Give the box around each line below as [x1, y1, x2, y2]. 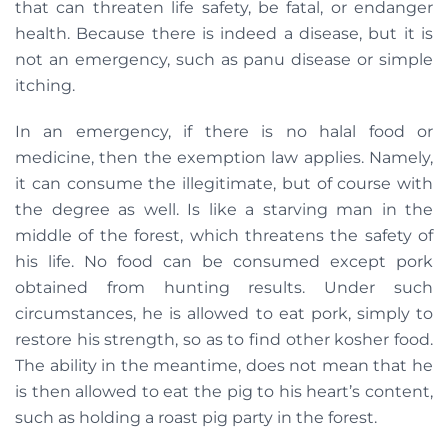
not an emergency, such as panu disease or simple [15, 50, 433, 70]
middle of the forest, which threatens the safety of [15, 226, 433, 246]
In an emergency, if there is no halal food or [15, 122, 433, 142]
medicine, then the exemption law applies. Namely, [15, 148, 433, 168]
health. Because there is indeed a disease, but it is [15, 24, 433, 44]
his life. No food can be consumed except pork [15, 252, 433, 272]
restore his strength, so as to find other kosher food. [15, 330, 433, 350]
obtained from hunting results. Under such [15, 278, 433, 298]
